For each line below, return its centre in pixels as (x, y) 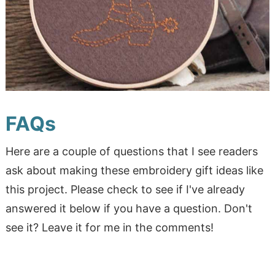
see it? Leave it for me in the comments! (109, 228)
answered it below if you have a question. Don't (129, 209)
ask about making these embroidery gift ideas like (134, 171)
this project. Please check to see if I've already (125, 190)
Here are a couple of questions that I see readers (131, 152)
